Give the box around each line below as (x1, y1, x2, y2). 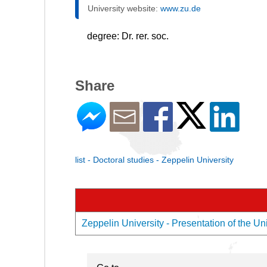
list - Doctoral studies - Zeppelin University (75, 155, 234, 165)
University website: (88, 4, 160, 14)
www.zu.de (160, 4, 201, 14)
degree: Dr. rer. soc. (87, 31, 169, 42)
